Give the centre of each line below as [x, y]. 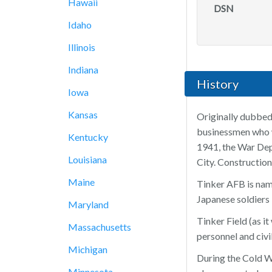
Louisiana [87, 159]
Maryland [88, 204]
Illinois [82, 47]
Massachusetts [100, 227]
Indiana [83, 70]
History [218, 84]
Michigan [88, 249]
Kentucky [88, 137]
